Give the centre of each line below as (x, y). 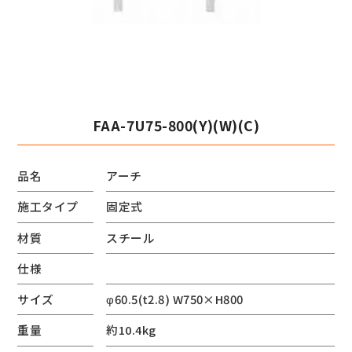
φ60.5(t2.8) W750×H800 (175, 299)
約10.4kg (131, 330)
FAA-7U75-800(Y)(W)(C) (176, 125)
